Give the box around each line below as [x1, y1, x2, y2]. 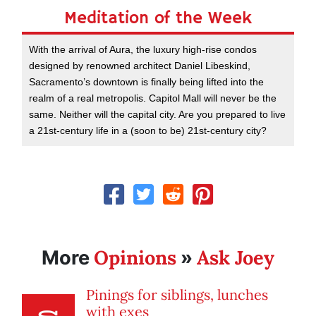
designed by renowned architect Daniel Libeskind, [29, 60, 250, 72]
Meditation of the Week [64, 8, 252, 30]
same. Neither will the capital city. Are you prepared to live [29, 109, 286, 121]
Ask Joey [197, 245, 274, 270]
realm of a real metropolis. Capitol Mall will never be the [29, 92, 276, 104]
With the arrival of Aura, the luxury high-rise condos [29, 44, 257, 56]
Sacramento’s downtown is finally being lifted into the [29, 76, 264, 88]
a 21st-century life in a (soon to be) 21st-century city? [29, 125, 267, 137]
